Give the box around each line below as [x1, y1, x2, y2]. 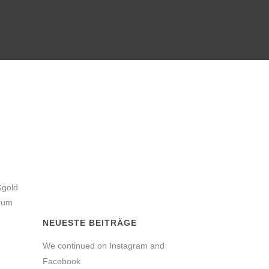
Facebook [43, 256, 80, 266]
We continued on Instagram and [43, 241, 165, 250]
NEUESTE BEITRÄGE [43, 218, 137, 228]
